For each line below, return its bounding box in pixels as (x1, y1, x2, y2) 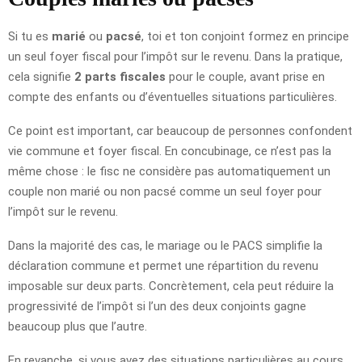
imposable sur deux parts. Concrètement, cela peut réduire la (8, 278, 334, 293)
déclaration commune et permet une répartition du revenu (8, 258, 318, 273)
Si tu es (8, 28, 52, 44)
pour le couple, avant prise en (166, 69, 325, 84)
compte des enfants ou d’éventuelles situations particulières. (8, 89, 337, 104)
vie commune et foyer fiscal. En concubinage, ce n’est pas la (8, 143, 331, 158)
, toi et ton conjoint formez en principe (141, 28, 349, 44)
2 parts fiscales (74, 69, 166, 84)
